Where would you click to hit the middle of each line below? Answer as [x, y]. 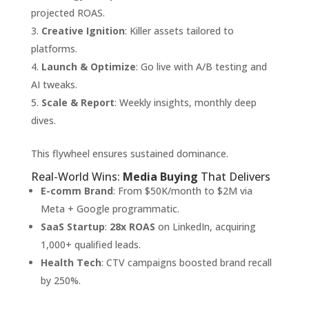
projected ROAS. [68, 13]
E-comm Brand [77, 191]
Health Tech [71, 263]
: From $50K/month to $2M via [182, 191]
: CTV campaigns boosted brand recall [186, 263]
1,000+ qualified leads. [90, 245]
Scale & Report [78, 103]
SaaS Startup [72, 227]
